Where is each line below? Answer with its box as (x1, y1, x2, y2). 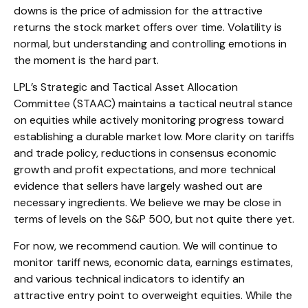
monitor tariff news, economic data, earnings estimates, (14, 255, 293, 270)
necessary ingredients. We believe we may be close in (14, 195, 281, 210)
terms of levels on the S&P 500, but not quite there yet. (14, 212, 294, 227)
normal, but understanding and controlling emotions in (14, 36, 287, 52)
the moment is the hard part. (14, 53, 159, 68)
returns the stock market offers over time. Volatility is (14, 20, 282, 35)
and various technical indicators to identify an (14, 272, 245, 287)
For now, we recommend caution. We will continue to (14, 239, 278, 254)
